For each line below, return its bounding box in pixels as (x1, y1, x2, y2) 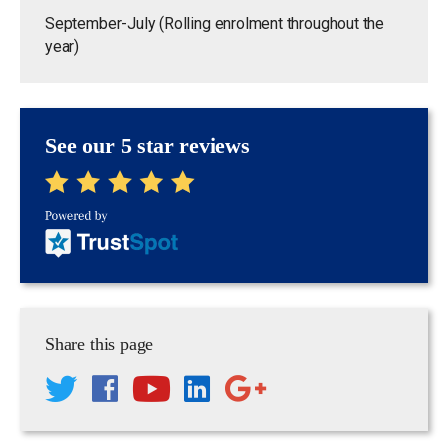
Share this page (45, 333, 154, 354)
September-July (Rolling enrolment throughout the (45, 14, 385, 34)
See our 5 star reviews (45, 134, 250, 159)
